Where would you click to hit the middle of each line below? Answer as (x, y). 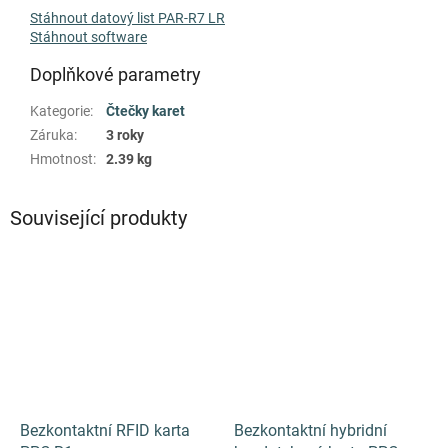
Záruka (52, 134)
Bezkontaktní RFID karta (105, 431)
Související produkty (98, 217)
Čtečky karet (145, 110)
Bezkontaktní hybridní (310, 431)
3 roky (125, 134)
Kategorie (60, 110)
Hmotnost (61, 158)
